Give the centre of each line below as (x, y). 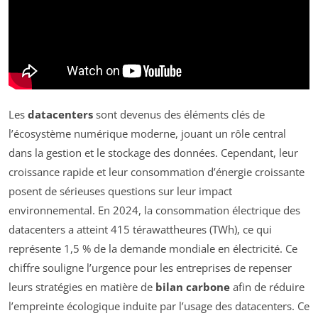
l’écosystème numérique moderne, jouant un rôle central (147, 134)
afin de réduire (267, 287)
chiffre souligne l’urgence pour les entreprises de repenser (150, 268)
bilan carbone (193, 287)
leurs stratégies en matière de (82, 287)
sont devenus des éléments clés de (179, 115)
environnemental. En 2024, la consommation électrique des (154, 210)
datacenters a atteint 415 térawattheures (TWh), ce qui (140, 230)
